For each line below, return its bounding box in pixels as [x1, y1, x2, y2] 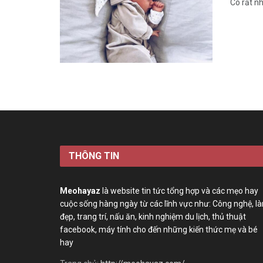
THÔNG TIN [69, 150, 119, 161]
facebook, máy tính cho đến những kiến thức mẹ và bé [60, 224, 258, 234]
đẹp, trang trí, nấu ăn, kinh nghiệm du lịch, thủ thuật [60, 211, 246, 221]
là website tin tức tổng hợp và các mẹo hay [100, 186, 258, 195]
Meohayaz [60, 186, 100, 195]
